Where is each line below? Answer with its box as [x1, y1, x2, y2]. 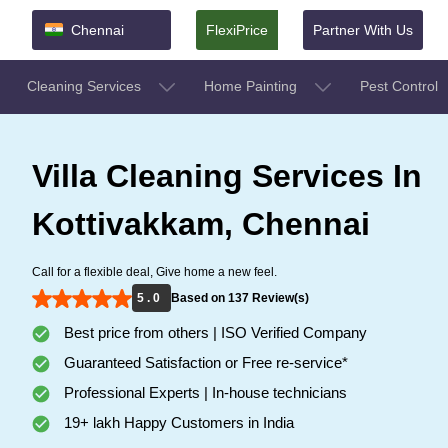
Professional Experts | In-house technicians [60, 383, 347, 401]
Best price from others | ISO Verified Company [60, 323, 367, 341]
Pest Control [360, 77, 442, 94]
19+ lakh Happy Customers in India [60, 413, 294, 431]
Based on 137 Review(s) [171, 290, 309, 305]
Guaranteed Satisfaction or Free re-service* [60, 353, 348, 371]
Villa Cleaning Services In [32, 157, 422, 194]
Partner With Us [313, 21, 413, 38]
